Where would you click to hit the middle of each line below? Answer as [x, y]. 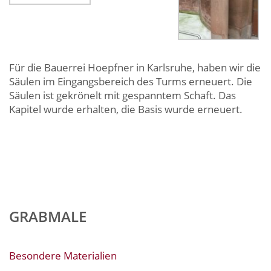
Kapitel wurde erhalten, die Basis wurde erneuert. [126, 109]
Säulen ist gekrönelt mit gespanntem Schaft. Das [122, 95]
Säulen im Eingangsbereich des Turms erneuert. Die [131, 81]
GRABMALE [48, 216]
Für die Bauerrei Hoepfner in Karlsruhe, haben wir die [135, 67]
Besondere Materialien [63, 255]
